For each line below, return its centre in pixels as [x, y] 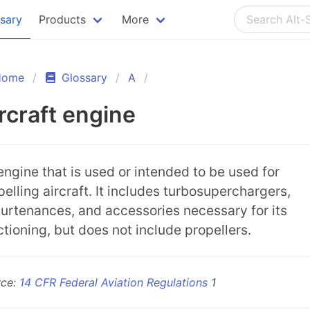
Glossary [84, 77]
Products [62, 19]
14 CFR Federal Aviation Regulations [113, 282]
